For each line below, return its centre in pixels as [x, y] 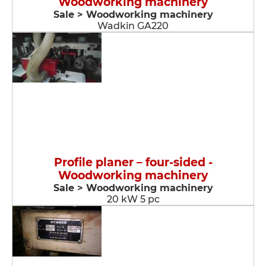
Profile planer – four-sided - [133, 162]
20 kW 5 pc [133, 199]
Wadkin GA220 [133, 26]
